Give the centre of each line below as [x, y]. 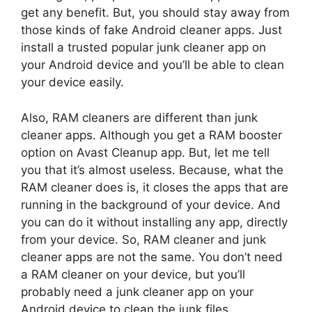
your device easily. [72, 83]
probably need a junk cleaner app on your [137, 291]
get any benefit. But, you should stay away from [155, 13]
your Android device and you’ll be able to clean [153, 65]
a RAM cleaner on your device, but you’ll [133, 274]
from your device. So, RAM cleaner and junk [143, 239]
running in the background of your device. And [151, 204]
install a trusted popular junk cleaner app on [143, 48]
